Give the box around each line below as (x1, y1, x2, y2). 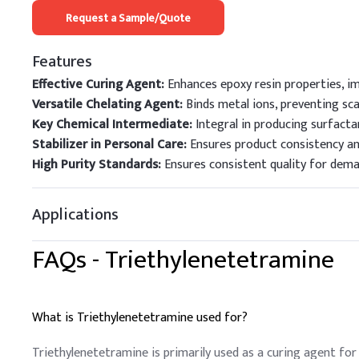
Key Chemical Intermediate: (32, 114, 192, 135)
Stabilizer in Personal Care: (32, 134, 187, 155)
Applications (32, 200, 119, 228)
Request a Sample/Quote (66, 8, 191, 27)
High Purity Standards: (32, 154, 161, 175)
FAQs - (32, 239, 105, 281)
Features (32, 47, 92, 75)
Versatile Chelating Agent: (32, 94, 183, 115)
